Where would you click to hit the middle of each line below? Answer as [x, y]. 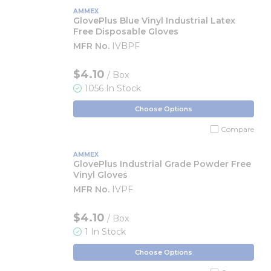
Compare [237, 129]
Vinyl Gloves [100, 175]
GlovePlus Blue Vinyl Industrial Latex [154, 21]
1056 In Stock [113, 88]
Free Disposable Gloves [126, 31]
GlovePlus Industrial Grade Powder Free [162, 164]
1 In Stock [105, 232]
